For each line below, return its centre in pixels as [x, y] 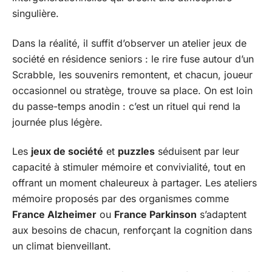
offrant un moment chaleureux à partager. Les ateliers [134, 183]
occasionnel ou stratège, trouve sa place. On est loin [132, 90]
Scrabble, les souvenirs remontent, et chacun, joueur [132, 74]
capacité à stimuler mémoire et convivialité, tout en [129, 167]
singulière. [36, 13]
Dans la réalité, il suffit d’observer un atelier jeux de [129, 43]
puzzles [136, 151]
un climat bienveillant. [62, 246]
